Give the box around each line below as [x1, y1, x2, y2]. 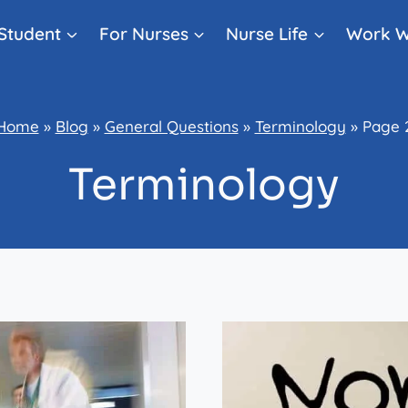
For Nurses [98, 22, 189, 45]
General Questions [104, 116, 239, 136]
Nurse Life [226, 22, 309, 45]
